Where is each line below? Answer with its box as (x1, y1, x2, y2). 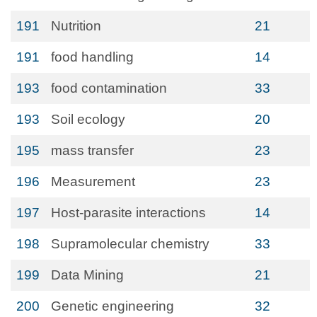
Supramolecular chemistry (51, 236, 209, 251)
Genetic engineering (51, 299, 174, 313)
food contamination (51, 81, 167, 96)
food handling (51, 50, 134, 64)
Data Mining (51, 267, 124, 282)
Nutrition (51, 18, 101, 33)
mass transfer (51, 143, 134, 158)
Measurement (51, 174, 135, 189)
